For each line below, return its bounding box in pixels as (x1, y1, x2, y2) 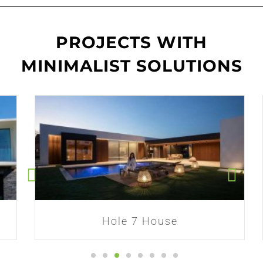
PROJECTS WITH (56, 32, 207, 52)
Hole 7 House (96, 214, 173, 227)
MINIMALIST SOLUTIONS (21, 55, 242, 76)
